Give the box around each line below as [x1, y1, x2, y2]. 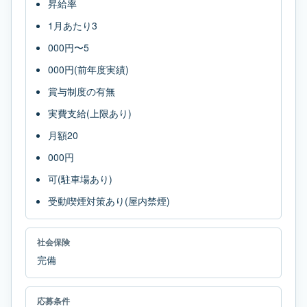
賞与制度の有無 [48, 84, 115, 98]
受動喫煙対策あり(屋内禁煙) [48, 194, 170, 208]
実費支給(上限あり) [48, 106, 132, 120]
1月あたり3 [48, 19, 97, 32]
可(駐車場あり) [48, 172, 112, 186]
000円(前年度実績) [48, 62, 129, 76]
